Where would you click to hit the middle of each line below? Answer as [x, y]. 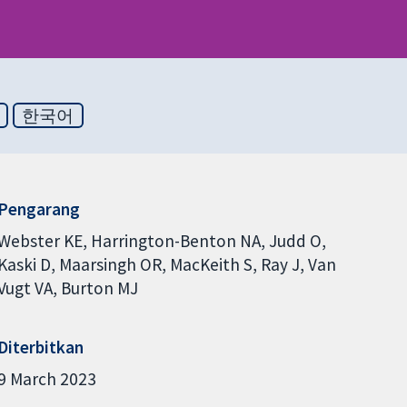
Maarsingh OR [110, 265]
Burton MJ [99, 288]
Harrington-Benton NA [175, 241]
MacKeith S [211, 265]
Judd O [295, 241]
